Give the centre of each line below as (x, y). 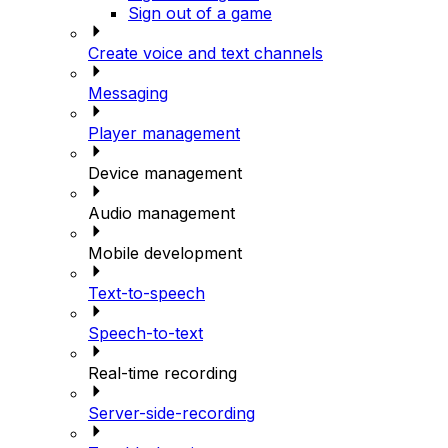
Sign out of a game (200, 12)
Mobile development (165, 252)
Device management (165, 172)
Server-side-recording (171, 412)
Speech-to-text (145, 332)
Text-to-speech (146, 292)
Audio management (161, 212)
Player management (164, 132)
